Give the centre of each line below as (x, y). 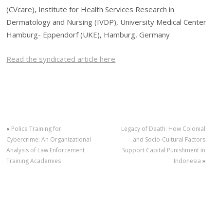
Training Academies (34, 161)
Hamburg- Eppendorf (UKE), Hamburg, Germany (88, 35)
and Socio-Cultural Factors (169, 140)
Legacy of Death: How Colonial (163, 129)
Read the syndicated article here (61, 59)
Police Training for (36, 129)
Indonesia (187, 161)
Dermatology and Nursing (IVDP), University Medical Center (107, 22)
